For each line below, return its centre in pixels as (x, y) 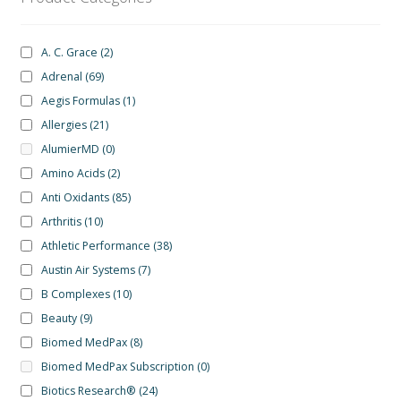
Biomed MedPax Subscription (117, 367)
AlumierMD (70, 149)
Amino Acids (73, 174)
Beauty (59, 319)
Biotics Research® (88, 391)
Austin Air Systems (88, 270)
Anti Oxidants (75, 198)
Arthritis (61, 222)
